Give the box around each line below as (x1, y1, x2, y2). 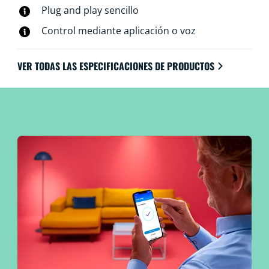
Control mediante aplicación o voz (41, 23, 196, 37)
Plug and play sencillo (41, 4, 139, 17)
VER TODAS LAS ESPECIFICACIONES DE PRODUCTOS (17, 58, 214, 73)
